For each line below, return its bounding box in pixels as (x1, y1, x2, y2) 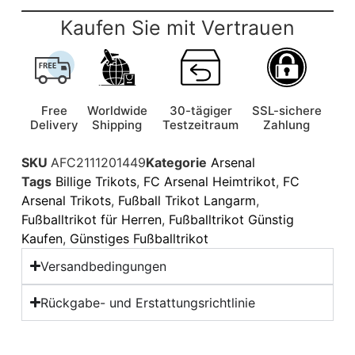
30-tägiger (169, 102, 232, 118)
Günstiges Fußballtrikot (69, 230, 208, 246)
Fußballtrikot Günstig (168, 211, 294, 227)
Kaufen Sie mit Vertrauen (60, 15, 295, 40)
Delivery (30, 116, 79, 132)
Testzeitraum (162, 116, 239, 132)
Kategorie (145, 154, 207, 170)
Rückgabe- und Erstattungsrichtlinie (40, 294, 255, 311)
